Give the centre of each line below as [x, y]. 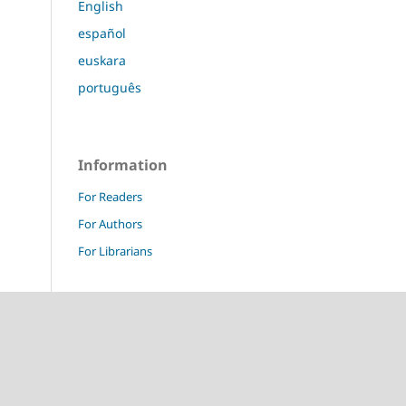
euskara [102, 60]
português [110, 87]
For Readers [110, 196]
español [102, 33]
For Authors [110, 223]
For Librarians [115, 251]
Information [123, 164]
